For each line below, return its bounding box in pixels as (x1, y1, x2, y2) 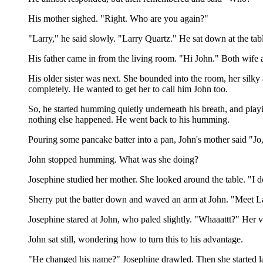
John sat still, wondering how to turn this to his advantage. (28, 234, 243, 244)
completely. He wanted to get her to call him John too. (28, 84, 228, 94)
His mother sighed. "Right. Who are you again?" (28, 14, 208, 23)
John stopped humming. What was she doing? (28, 154, 198, 164)
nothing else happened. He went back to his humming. (28, 114, 230, 124)
